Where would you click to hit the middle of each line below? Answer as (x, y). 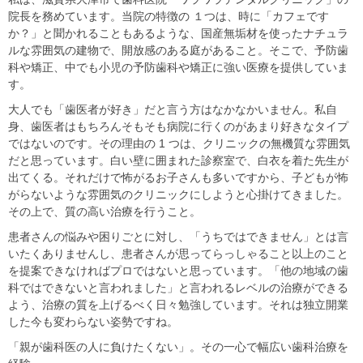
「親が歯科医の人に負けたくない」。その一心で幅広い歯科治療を (178, 347)
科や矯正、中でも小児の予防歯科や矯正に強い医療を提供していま (178, 68)
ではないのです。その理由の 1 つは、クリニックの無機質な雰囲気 (179, 144)
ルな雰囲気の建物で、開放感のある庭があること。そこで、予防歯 (178, 51)
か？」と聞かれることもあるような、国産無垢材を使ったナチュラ (178, 34)
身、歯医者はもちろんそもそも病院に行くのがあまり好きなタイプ (178, 127)
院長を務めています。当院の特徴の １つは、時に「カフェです (169, 17)
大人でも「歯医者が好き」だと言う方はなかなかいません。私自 (173, 110)
